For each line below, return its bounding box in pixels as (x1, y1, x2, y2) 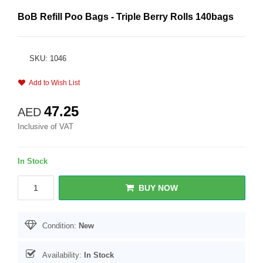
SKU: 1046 (29, 54, 66, 63)
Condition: (40, 221, 79, 230)
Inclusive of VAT (18, 122, 73, 131)
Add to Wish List (25, 79, 80, 87)
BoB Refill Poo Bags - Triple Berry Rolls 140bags (18, 12, 234, 22)
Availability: (40, 251, 84, 259)
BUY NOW (139, 183, 178, 193)
